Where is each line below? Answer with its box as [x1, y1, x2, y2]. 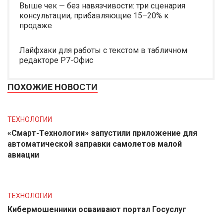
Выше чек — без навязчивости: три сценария [19, 1, 185, 10]
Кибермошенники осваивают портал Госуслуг [7, 205, 186, 214]
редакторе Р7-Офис [19, 55, 93, 65]
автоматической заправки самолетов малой [7, 139, 182, 149]
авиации [7, 150, 39, 160]
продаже [19, 21, 52, 30]
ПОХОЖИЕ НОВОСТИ [7, 82, 98, 92]
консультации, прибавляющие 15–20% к [19, 11, 168, 20]
